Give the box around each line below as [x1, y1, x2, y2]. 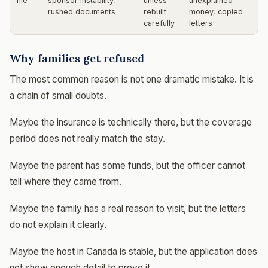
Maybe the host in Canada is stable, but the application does [10, 246, 257, 257]
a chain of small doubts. [10, 90, 106, 101]
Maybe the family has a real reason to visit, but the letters [10, 203, 246, 214]
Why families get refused [10, 51, 144, 65]
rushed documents [48, 7, 115, 16]
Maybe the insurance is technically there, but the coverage [10, 117, 252, 128]
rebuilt [144, 7, 166, 16]
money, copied [189, 7, 243, 16]
